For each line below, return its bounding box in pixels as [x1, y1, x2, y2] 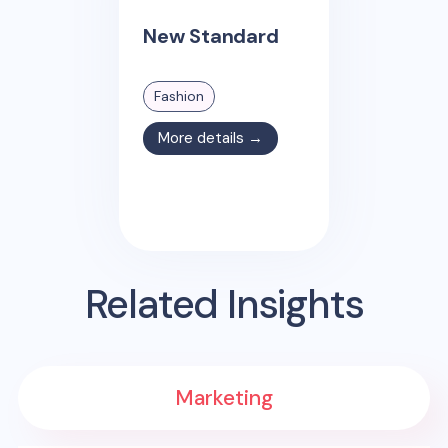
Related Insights [84, 278, 364, 331]
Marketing [175, 383, 273, 412]
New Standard [143, 22, 279, 49]
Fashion [154, 86, 204, 105]
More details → [158, 127, 263, 148]
